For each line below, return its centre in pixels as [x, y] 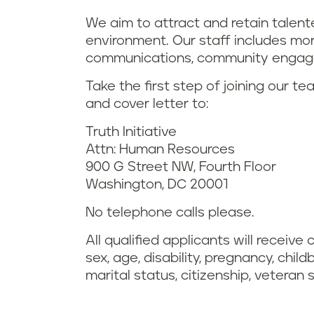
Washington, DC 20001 [157, 185]
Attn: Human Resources [160, 150]
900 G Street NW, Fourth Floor [181, 167]
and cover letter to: [147, 104]
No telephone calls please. [170, 213]
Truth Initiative [131, 132]
